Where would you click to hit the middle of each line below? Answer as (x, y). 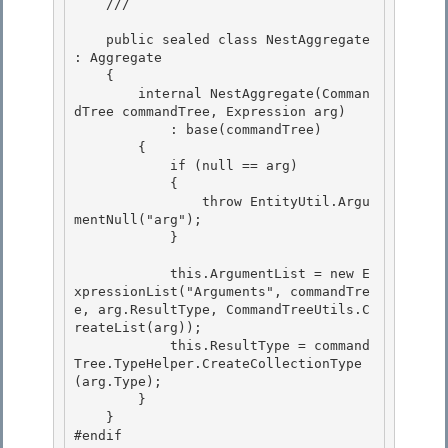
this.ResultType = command (122, 346)
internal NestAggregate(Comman (106, 94)
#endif (102, 436)
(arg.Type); (122, 382)
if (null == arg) (122, 166)
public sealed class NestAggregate (90, 40)
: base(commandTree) (122, 130)
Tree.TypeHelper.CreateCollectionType (218, 364)
